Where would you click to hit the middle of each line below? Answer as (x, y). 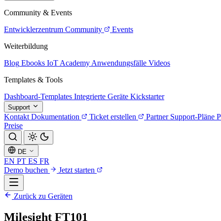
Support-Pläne (192, 117)
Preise (13, 126)
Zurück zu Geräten (42, 196)
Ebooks (33, 63)
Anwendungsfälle (119, 63)
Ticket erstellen (113, 117)
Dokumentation (55, 117)
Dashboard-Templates (38, 96)
